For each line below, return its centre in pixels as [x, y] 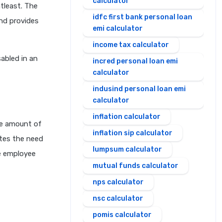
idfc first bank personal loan [142, 17]
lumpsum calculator [127, 149]
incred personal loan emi [135, 61]
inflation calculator [127, 117]
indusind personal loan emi [139, 89]
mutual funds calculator [136, 166]
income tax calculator [131, 45]
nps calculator [118, 182]
